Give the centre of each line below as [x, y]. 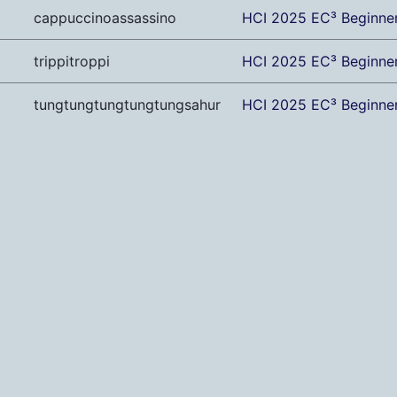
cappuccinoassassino [105, 18]
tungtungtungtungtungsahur [127, 105]
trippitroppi [72, 62]
